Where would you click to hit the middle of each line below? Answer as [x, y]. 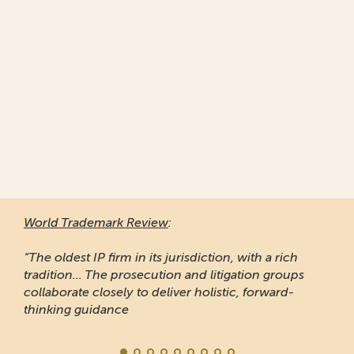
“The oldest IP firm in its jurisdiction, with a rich [161, 257]
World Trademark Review [96, 222]
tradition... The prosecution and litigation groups [164, 275]
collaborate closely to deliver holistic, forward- [159, 292]
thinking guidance [76, 309]
